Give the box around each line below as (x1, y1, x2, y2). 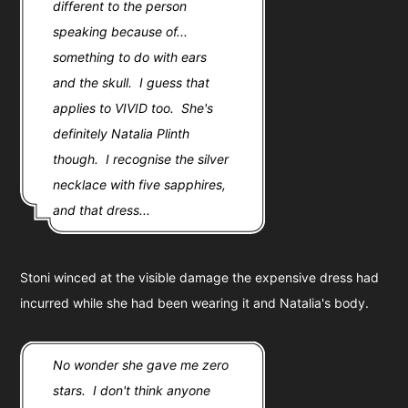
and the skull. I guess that (53, 74, 210, 90)
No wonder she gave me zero (53, 356, 229, 372)
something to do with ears (53, 48, 208, 65)
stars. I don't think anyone (53, 382, 211, 398)
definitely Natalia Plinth (53, 125, 190, 141)
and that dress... (53, 201, 151, 218)
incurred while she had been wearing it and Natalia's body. (20, 294, 370, 311)
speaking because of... (53, 23, 189, 39)
